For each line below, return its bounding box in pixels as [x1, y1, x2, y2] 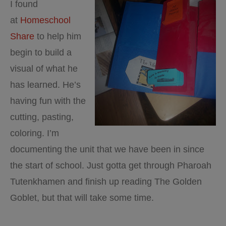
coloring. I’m [10, 128, 59, 138]
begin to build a [10, 47, 72, 58]
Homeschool [20, 15, 71, 25]
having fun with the [10, 96, 86, 106]
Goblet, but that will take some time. [10, 193, 154, 203]
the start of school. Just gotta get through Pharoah [10, 160, 211, 171]
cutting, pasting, [10, 112, 74, 122]
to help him [34, 31, 81, 41]
